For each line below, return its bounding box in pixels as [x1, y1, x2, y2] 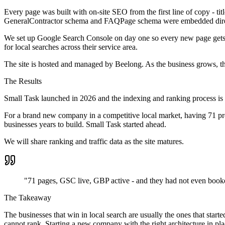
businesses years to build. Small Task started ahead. [4, 120, 166, 129]
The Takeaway [4, 193, 51, 202]
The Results [4, 76, 42, 85]
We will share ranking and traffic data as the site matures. [4, 137, 184, 146]
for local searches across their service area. [4, 42, 138, 51]
